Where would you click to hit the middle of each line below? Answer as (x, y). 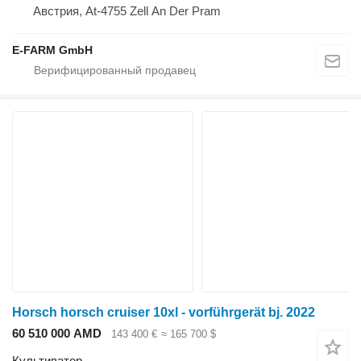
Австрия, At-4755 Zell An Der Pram (127, 10)
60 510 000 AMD (57, 333)
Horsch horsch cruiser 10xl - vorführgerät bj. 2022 (164, 312)
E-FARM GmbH (52, 50)
